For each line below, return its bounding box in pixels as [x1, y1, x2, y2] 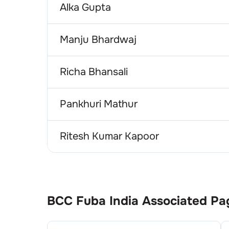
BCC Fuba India [47, 193, 139, 209]
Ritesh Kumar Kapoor [60, 129, 159, 143]
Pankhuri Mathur [60, 97, 138, 110]
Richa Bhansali [60, 65, 128, 78]
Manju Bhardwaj [60, 33, 136, 46]
